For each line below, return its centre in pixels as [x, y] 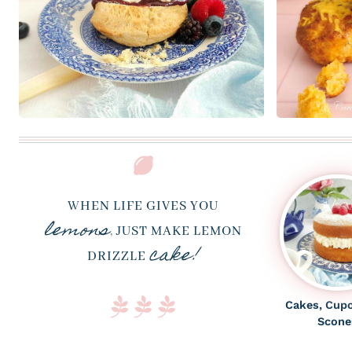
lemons [77, 232]
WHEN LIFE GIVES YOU [143, 207]
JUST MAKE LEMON [179, 232]
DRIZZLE [117, 257]
